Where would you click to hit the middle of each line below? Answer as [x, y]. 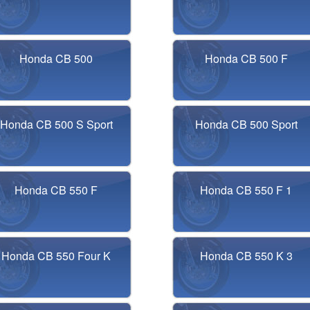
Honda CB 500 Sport [246, 124]
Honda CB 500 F [246, 58]
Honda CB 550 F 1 [246, 190]
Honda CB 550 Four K [56, 256]
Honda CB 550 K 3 [246, 256]
